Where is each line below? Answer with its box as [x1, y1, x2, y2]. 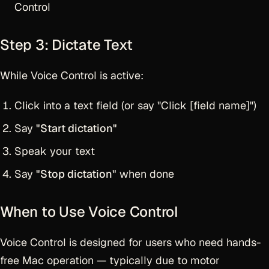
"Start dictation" [36, 121, 117, 135]
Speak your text [14, 144, 95, 158]
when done [116, 167, 174, 181]
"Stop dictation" [36, 167, 116, 181]
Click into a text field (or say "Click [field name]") [14, 98, 256, 112]
